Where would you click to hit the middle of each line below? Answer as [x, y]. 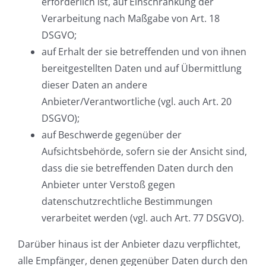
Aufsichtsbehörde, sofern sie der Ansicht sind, [144, 152]
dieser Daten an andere [94, 85]
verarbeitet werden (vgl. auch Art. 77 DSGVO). [143, 218]
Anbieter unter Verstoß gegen [108, 185]
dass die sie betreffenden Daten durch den [137, 168]
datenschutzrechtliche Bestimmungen [127, 202]
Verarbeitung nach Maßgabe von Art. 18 [131, 19]
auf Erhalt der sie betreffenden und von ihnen [144, 52]
